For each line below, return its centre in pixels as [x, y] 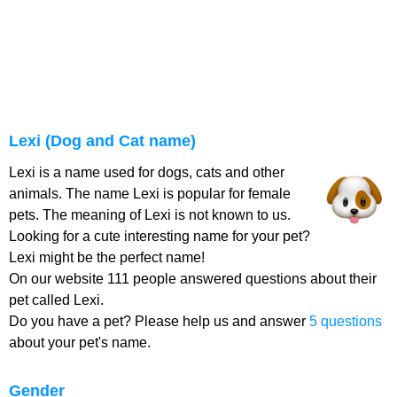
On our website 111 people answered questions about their [193, 279]
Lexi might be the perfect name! [107, 257]
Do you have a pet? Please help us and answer [159, 321]
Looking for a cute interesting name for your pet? [160, 236]
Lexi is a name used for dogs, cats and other [147, 172]
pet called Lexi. [56, 300]
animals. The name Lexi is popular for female [150, 194]
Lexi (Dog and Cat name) [102, 141]
